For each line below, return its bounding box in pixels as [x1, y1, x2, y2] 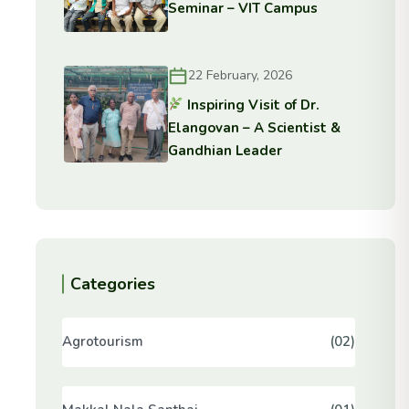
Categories [69, 272, 155, 295]
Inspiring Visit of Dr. [184, 95, 320, 114]
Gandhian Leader [168, 141, 283, 160]
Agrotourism [61, 332, 143, 351]
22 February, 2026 [188, 67, 293, 85]
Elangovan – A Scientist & [168, 118, 341, 137]
